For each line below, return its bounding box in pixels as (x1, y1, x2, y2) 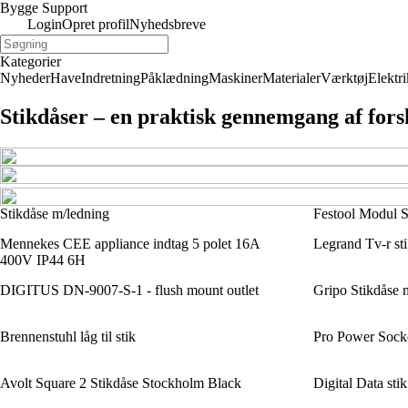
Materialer (262, 70, 321, 86)
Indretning (81, 70, 140, 86)
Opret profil (62, 16, 129, 32)
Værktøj (321, 70, 368, 86)
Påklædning (140, 70, 209, 86)
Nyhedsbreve (129, 16, 206, 32)
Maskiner (209, 70, 262, 86)
